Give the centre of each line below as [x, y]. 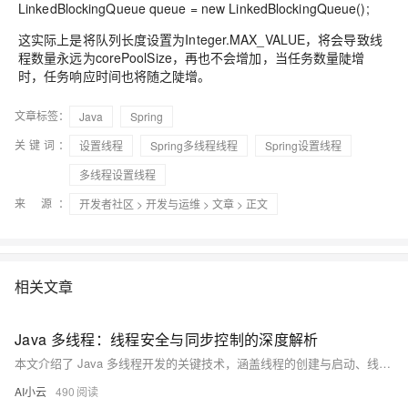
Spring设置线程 [303, 145]
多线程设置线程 [117, 174]
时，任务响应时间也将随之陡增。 [115, 75]
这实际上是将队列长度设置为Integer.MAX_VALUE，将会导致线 [200, 39]
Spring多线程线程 [194, 145]
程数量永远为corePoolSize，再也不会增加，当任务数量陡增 [192, 57]
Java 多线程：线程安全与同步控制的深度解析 [167, 339]
